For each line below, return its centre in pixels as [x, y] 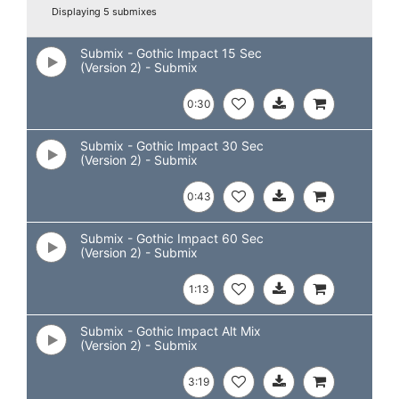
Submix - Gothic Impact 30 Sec [172, 146]
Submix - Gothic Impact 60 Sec [172, 238]
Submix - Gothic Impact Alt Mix [171, 331]
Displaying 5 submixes [104, 12]
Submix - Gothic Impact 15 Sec [171, 53]
